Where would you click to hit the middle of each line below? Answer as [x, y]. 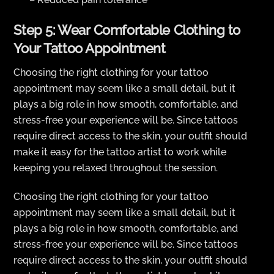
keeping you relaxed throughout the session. [116, 168]
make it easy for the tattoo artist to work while [120, 152]
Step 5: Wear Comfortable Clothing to [127, 31]
